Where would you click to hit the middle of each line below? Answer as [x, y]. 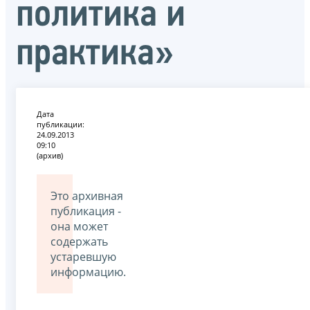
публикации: [61, 124]
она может [79, 226]
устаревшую [83, 256]
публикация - [86, 211]
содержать [79, 241]
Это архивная [87, 195]
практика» [95, 54]
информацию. [88, 272]
